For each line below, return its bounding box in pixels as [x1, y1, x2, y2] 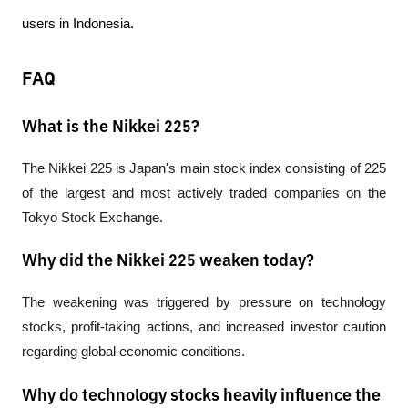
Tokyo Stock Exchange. [22, 209, 163, 225]
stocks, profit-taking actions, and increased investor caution [22, 320, 386, 335]
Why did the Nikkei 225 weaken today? [22, 253, 314, 270]
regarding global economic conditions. [22, 344, 245, 360]
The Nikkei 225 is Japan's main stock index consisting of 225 [22, 160, 386, 176]
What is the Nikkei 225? [22, 118, 199, 136]
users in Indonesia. [22, 16, 134, 32]
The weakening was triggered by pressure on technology [22, 295, 386, 311]
